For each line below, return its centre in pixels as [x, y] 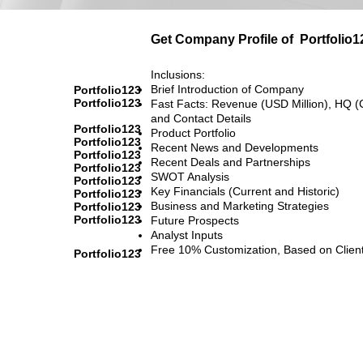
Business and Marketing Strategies [240, 205]
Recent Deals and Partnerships [231, 162]
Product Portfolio [193, 132]
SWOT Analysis [190, 176]
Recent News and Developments [235, 147]
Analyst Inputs [187, 235]
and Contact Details [201, 118]
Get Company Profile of [222, 39]
